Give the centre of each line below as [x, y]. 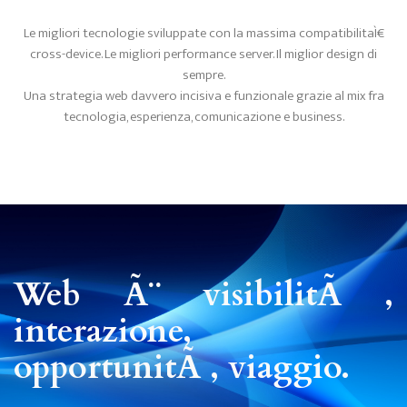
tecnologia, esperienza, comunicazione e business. [203, 117]
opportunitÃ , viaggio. [182, 367]
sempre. [203, 75]
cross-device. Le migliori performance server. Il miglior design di [203, 54]
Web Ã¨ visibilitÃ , [203, 295]
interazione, [103, 331]
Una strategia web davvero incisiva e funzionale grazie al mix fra [203, 96]
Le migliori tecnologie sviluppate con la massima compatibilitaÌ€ [203, 33]
